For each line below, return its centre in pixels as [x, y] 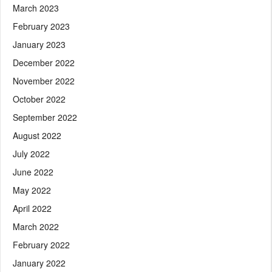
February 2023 [41, 26]
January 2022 [39, 263]
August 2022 [37, 135]
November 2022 [44, 80]
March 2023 [36, 8]
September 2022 [45, 117]
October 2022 [39, 99]
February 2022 [41, 244]
